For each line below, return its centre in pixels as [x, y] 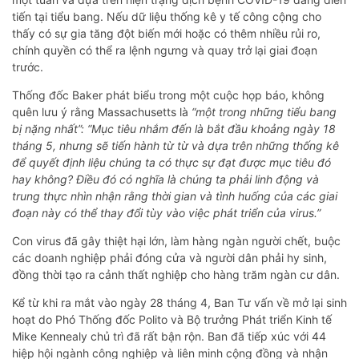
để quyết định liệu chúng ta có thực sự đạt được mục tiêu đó [171, 163]
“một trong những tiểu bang [264, 112]
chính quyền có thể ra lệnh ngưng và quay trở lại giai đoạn [165, 50]
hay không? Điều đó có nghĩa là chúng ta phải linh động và [165, 179]
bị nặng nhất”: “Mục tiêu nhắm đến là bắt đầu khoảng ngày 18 [174, 129]
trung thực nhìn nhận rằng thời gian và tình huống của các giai [175, 196]
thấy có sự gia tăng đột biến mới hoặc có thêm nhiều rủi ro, [166, 34]
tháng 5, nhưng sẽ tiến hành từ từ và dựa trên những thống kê [175, 146]
